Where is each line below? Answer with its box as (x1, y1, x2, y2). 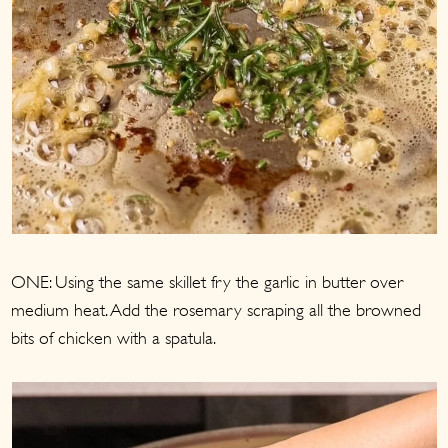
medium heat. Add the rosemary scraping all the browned (11, 299, 422, 320)
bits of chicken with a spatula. (11, 327, 217, 348)
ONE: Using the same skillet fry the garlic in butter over (11, 271, 404, 292)
